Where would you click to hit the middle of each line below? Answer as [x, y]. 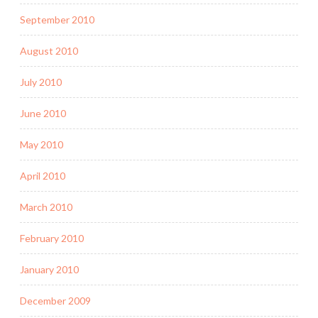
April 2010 [43, 175]
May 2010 [42, 144]
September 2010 [57, 19]
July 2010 [41, 82]
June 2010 [43, 113]
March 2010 [46, 207]
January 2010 [49, 269]
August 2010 [49, 50]
